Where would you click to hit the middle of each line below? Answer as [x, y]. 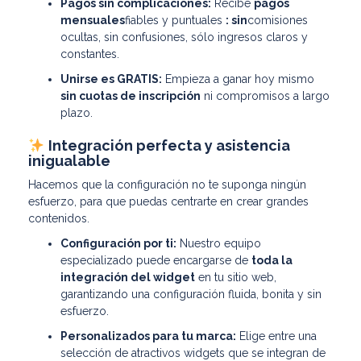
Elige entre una [276, 336]
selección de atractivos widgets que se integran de [193, 353]
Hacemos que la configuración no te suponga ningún [167, 184]
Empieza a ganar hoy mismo [238, 79]
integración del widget [128, 277]
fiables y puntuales [175, 20]
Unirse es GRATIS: [111, 79]
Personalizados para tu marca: [148, 336]
